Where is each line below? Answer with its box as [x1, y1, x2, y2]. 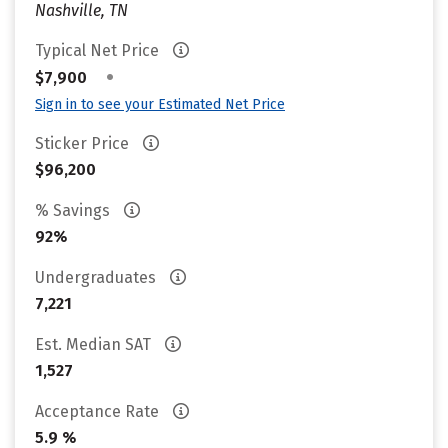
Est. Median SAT [35, 335, 155, 354]
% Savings [35, 201, 114, 220]
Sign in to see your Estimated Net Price [35, 96, 285, 113]
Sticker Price [35, 134, 133, 153]
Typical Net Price [35, 41, 163, 60]
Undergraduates [35, 268, 160, 287]
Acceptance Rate [35, 402, 163, 421]
